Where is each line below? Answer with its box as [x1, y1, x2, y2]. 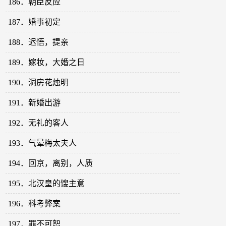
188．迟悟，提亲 [8, 38, 69, 47]
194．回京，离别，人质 [8, 159, 93, 168]
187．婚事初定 [8, 18, 61, 27]
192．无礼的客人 [8, 119, 69, 128]
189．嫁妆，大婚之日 [8, 58, 85, 67]
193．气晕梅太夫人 [8, 139, 77, 148]
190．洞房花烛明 [8, 78, 69, 87]
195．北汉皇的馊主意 [8, 179, 85, 188]
